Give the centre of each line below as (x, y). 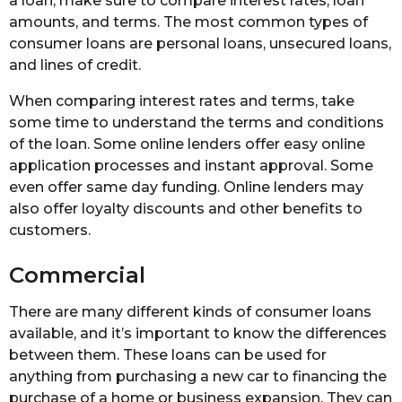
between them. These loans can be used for (168, 354)
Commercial (77, 275)
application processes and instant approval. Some (191, 165)
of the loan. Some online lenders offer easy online (187, 144)
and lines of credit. (75, 65)
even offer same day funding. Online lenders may (186, 187)
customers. (50, 230)
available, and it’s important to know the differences (198, 333)
